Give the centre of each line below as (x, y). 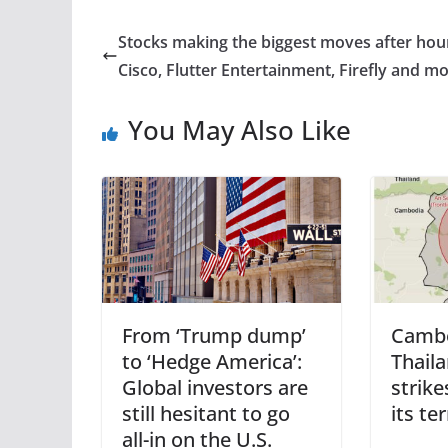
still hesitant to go (206, 413)
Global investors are (215, 387)
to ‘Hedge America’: (212, 361)
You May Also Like (239, 130)
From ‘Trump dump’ (214, 335)
